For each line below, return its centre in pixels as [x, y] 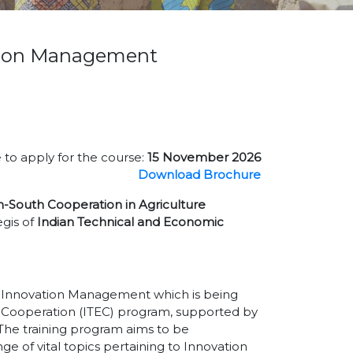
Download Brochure [199, 175]
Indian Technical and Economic [129, 222]
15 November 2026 [204, 157]
